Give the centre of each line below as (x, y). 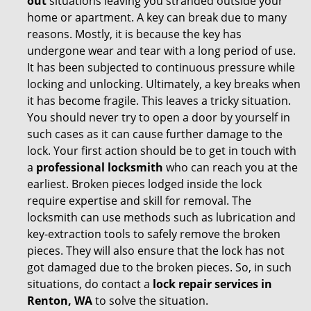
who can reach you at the (230, 167)
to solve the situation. (150, 301)
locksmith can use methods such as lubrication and (161, 217)
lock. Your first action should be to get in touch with (162, 151)
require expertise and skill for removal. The (139, 201)
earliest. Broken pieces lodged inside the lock (144, 184)
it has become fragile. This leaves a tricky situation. (159, 101)
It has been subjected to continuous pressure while (161, 67)
